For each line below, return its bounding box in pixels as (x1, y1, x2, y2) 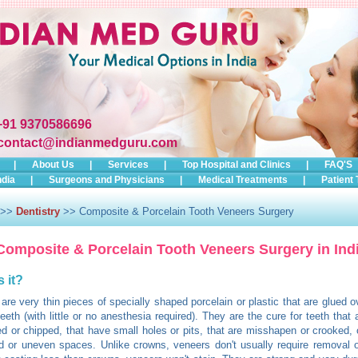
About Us (32, 159, 74, 170)
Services (108, 159, 149, 170)
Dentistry (16, 205, 60, 217)
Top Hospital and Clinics (182, 159, 291, 170)
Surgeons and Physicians (49, 174, 165, 185)
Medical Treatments (198, 174, 288, 185)
